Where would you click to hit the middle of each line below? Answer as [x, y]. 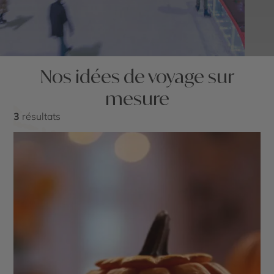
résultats [40, 116]
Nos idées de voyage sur [137, 76]
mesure [137, 98]
